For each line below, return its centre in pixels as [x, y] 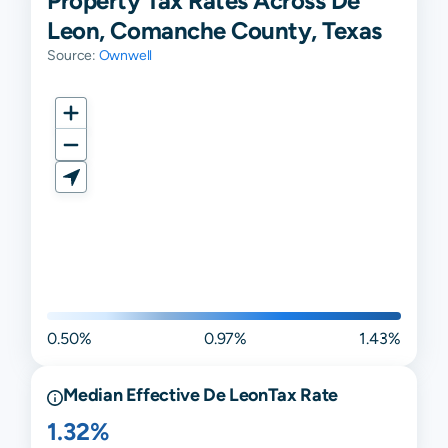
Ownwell [125, 55]
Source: [73, 55]
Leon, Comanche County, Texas [214, 30]
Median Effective [133, 394]
